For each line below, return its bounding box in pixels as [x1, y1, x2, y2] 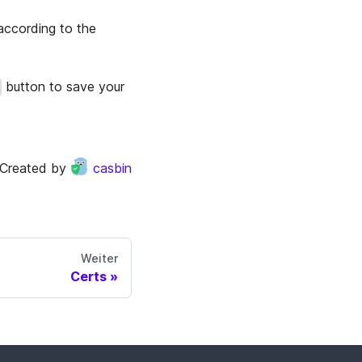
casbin [93, 160, 132, 177]
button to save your [2, 78, 125, 95]
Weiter [81, 251, 118, 266]
